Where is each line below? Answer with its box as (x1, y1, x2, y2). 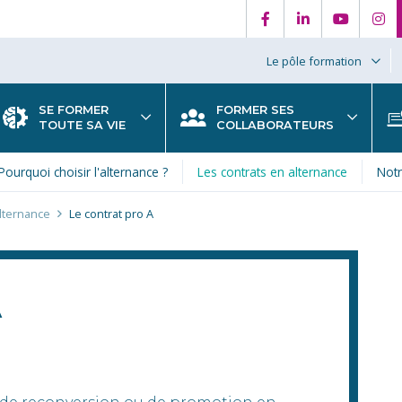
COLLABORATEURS (216, 118, 334, 133)
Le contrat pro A (69, 205, 153, 223)
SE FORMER (39, 103, 109, 118)
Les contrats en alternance (197, 163, 347, 181)
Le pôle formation (267, 52, 362, 69)
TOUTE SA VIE (39, 118, 126, 133)
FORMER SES (216, 103, 294, 118)
